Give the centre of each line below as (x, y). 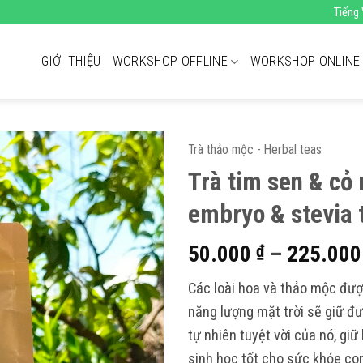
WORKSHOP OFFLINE (170, 61)
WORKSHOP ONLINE (305, 61)
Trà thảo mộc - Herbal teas (254, 149)
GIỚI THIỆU (71, 61)
